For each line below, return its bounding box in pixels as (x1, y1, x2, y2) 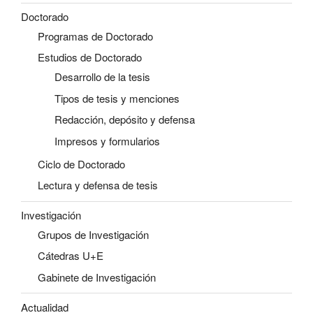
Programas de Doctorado (38, 28, 153, 43)
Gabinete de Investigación (38, 269, 156, 284)
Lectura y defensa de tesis (38, 177, 158, 193)
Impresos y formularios (54, 133, 160, 148)
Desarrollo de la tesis (54, 69, 150, 85)
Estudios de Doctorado (38, 50, 142, 65)
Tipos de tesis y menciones (54, 90, 180, 105)
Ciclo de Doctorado (38, 156, 125, 171)
